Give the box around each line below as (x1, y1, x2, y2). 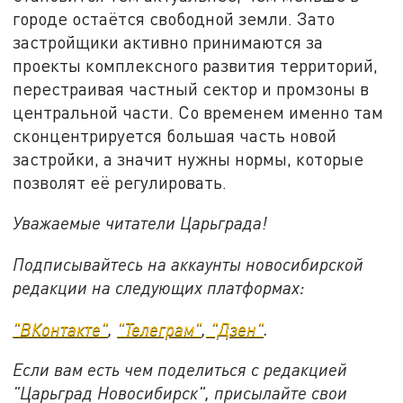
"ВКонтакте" (13, 318, 109, 339)
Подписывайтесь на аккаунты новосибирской (13, 253, 364, 274)
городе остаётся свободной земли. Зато (13, 7, 336, 29)
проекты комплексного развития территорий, (13, 54, 379, 76)
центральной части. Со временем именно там (13, 101, 384, 122)
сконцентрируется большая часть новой (13, 124, 337, 146)
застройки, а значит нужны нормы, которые (13, 148, 364, 169)
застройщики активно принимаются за (13, 31, 324, 52)
